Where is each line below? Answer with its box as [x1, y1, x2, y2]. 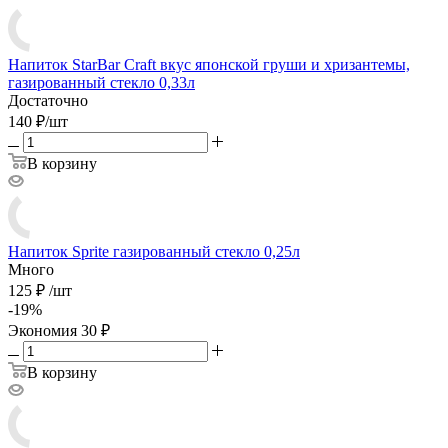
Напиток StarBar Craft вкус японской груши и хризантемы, [8, 55, 410, 73]
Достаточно [8, 91, 88, 109]
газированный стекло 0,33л [8, 73, 195, 91]
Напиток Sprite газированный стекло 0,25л [8, 242, 300, 260]
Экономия [8, 321, 81, 339]
